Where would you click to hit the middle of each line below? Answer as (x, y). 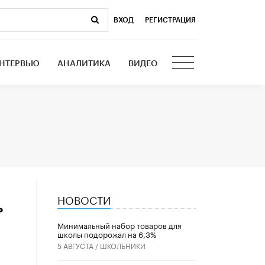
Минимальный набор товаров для (119, 225)
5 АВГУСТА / (78, 245)
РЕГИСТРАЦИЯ (170, 20)
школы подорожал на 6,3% (106, 234)
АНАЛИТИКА (84, 64)
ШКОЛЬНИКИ (122, 245)
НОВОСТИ (84, 198)
